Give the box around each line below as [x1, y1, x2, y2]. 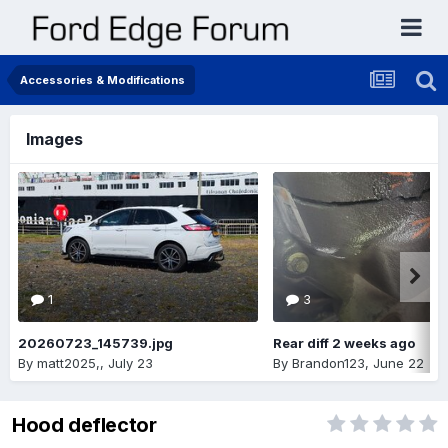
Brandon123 [292, 354, 365, 371]
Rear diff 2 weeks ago [273, 335, 415, 351]
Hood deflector [12, 413, 157, 438]
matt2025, [37, 354, 100, 371]
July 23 [108, 354, 153, 371]
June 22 [373, 354, 424, 371]
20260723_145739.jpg [18, 335, 173, 351]
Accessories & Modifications [20, 73, 185, 87]
